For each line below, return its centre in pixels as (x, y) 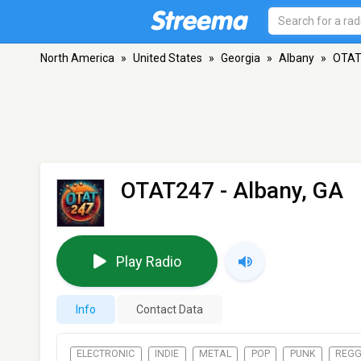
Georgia (241, 58)
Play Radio (148, 261)
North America (77, 58)
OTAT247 (168, 191)
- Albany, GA (279, 191)
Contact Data (170, 309)
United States (168, 58)
